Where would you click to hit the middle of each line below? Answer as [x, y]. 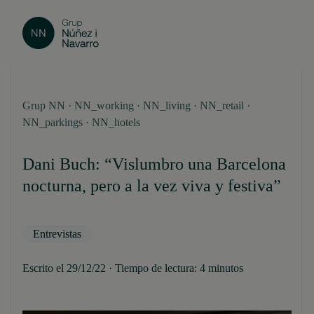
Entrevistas [57, 234]
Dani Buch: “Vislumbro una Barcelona [154, 164]
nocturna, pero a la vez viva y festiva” [152, 186]
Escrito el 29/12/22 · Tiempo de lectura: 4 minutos [133, 268]
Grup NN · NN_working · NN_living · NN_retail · [136, 105]
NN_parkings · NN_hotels [81, 122]
